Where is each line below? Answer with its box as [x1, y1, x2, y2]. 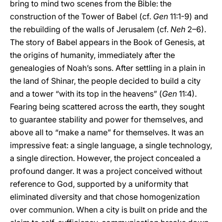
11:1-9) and [168, 11, 208, 21]
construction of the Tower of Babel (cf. [10, 11, 153, 21]
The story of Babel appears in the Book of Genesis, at [10, 37, 205, 47]
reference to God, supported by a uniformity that [10, 179, 188, 189]
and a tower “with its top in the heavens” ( [10, 89, 162, 99]
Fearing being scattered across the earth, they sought [10, 102, 205, 111]
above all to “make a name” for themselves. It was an [10, 127, 204, 137]
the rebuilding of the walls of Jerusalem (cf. [10, 24, 170, 34]
